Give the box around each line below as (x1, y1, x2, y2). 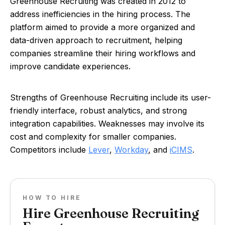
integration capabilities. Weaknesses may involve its (10, 119, 204, 129)
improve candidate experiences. (10, 61, 131, 71)
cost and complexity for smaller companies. (10, 132, 176, 142)
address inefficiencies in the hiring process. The (10, 9, 190, 19)
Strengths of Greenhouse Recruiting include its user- (10, 92, 211, 102)
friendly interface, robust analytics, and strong (10, 105, 187, 116)
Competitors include (10, 145, 88, 155)
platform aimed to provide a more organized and (10, 22, 195, 32)
